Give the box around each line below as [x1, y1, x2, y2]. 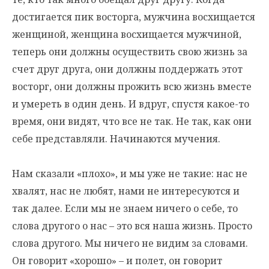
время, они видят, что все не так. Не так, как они [12, 115, 252, 128]
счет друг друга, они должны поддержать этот [12, 62, 243, 76]
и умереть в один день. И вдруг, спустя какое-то [12, 97, 249, 110]
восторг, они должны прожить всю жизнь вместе [12, 80, 252, 93]
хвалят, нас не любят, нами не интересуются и [12, 184, 240, 198]
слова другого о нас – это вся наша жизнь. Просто [12, 219, 252, 232]
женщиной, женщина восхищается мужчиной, [12, 28, 241, 41]
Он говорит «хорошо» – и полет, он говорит [12, 254, 222, 267]
